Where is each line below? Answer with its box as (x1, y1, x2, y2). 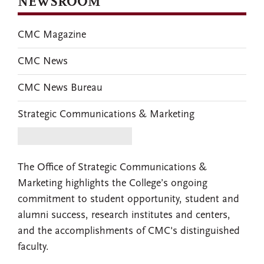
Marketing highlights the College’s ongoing (18, 178, 207, 189)
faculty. (18, 242, 49, 253)
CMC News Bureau (18, 82, 103, 94)
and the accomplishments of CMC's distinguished (18, 226, 240, 237)
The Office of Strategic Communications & (18, 162, 207, 173)
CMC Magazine (18, 29, 86, 41)
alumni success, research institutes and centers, (18, 210, 230, 221)
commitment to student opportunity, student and (18, 194, 239, 205)
